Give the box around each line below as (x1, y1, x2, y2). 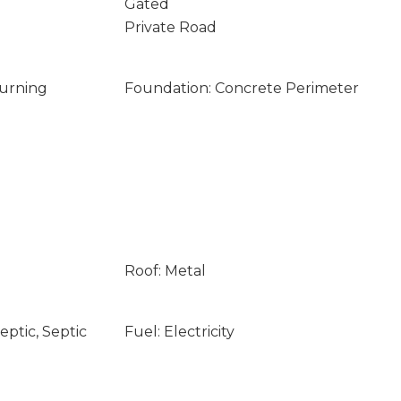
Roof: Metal (124, 262, 206, 279)
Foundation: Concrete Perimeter (124, 80, 359, 97)
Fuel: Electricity (124, 323, 235, 340)
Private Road (124, 19, 217, 36)
